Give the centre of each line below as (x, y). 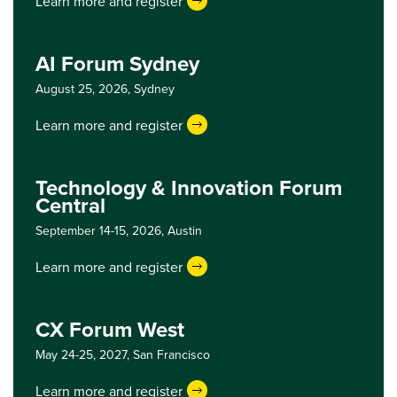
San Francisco (171, 354)
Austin (185, 230)
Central (70, 205)
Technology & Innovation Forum (189, 187)
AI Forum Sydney (117, 63)
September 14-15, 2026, (101, 230)
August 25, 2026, (85, 89)
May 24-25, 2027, (84, 354)
